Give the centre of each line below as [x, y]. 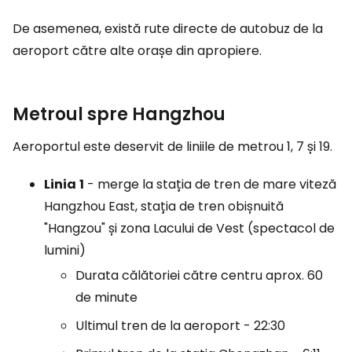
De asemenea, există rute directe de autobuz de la [168, 29]
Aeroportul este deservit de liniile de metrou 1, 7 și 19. [172, 147]
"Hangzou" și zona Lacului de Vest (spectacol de [189, 228]
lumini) [65, 250]
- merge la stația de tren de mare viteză [210, 184]
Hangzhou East [90, 206]
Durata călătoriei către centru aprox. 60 [199, 275]
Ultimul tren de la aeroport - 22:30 [180, 326]
